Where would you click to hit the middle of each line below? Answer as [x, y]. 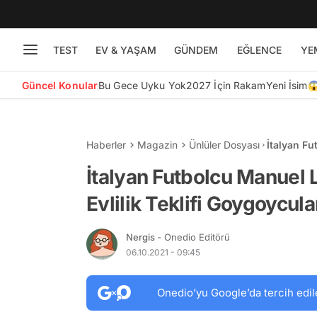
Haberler [106, 145]
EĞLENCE [259, 50]
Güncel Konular [60, 85]
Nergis [142, 237]
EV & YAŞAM [126, 50]
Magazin [157, 145]
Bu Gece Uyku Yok [142, 85]
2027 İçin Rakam [226, 85]
